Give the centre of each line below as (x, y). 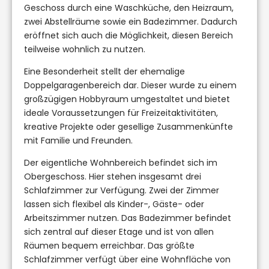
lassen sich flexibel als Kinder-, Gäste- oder (114, 204)
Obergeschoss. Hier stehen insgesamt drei (113, 176)
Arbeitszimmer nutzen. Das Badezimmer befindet (128, 218)
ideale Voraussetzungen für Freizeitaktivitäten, (121, 113)
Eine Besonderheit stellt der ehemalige (104, 71)
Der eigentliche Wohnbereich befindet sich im (121, 162)
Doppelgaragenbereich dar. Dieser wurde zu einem (130, 85)
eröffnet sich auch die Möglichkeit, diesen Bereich (128, 35)
